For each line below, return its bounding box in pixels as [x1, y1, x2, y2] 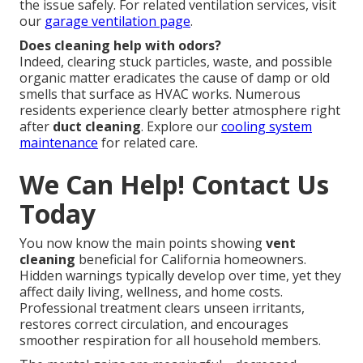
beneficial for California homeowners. [75, 250, 306, 269]
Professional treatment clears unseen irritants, [19, 299, 305, 318]
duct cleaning [53, 117, 141, 136]
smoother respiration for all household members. [19, 331, 321, 350]
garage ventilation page [45, 12, 190, 31]
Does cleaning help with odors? [19, 36, 221, 55]
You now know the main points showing [19, 234, 266, 253]
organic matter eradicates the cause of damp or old [19, 69, 330, 88]
